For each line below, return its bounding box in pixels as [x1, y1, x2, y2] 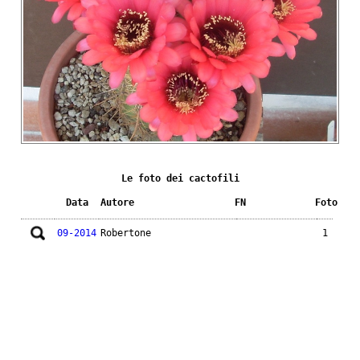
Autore [100, 197, 134, 209]
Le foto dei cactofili [121, 173, 239, 185]
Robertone [100, 227, 151, 239]
